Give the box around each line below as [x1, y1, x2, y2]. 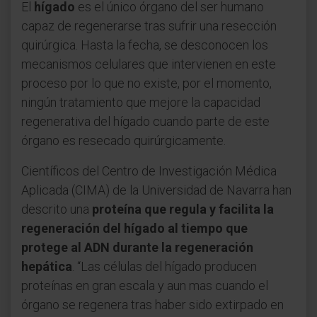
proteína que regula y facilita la [92, 201, 274, 217]
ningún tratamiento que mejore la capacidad [21, 94, 260, 110]
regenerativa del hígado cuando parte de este [21, 113, 270, 129]
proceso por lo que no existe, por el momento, [21, 75, 272, 91]
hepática [21, 258, 72, 274]
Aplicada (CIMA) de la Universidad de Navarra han [21, 182, 292, 197]
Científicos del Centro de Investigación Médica [21, 163, 277, 178]
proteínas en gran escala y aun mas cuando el [21, 277, 268, 293]
